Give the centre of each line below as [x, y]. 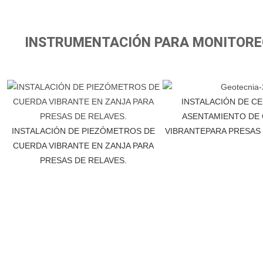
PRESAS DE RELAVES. [84, 160]
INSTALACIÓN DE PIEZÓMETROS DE [84, 131]
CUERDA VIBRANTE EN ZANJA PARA [84, 145]
